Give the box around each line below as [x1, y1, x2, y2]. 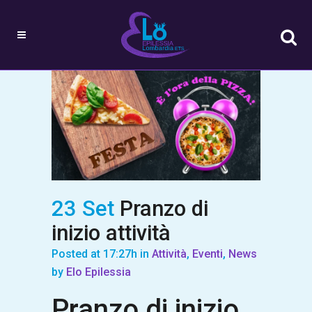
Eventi [192, 247, 223, 260]
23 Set [52, 195, 114, 221]
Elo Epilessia [66, 265, 131, 279]
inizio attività [52, 219, 171, 246]
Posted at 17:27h [52, 247, 137, 260]
